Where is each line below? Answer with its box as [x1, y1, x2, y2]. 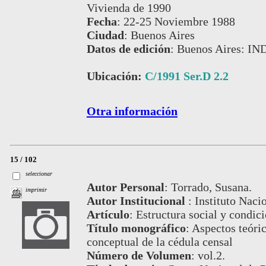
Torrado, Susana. [170, 180, 252, 194]
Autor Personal [86, 180, 164, 194]
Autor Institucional [86, 194, 188, 208]
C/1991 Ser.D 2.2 [144, 69, 229, 83]
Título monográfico [86, 221, 186, 235]
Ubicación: [86, 69, 145, 83]
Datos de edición [86, 42, 170, 55]
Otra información [86, 104, 178, 118]
